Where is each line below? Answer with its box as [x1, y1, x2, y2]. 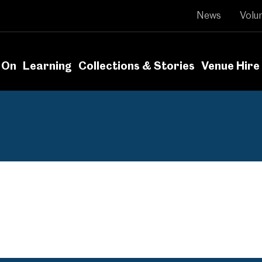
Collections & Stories [78, 59, 195, 73]
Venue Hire [201, 59, 260, 73]
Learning [22, 59, 72, 73]
